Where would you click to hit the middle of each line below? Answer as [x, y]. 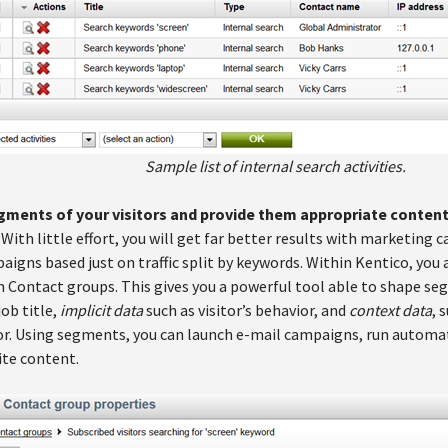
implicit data [101, 310]
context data [390, 310]
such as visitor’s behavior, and [246, 310]
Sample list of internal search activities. [275, 166]
